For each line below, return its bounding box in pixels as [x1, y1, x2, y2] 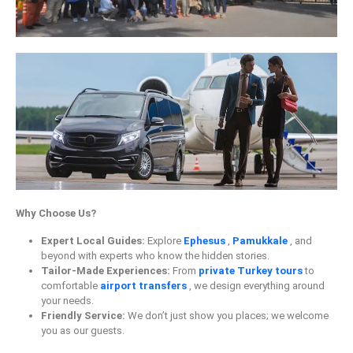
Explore [145, 235, 184, 247]
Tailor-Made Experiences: [41, 265, 170, 277]
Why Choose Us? [16, 207, 96, 220]
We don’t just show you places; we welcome [125, 310, 329, 322]
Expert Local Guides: [41, 235, 145, 247]
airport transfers [100, 280, 189, 292]
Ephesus [184, 235, 228, 247]
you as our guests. [41, 325, 124, 337]
